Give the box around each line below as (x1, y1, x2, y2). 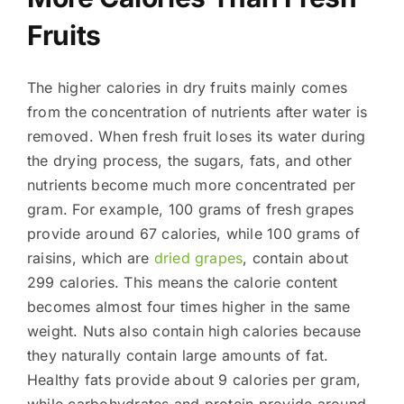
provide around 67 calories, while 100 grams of (26, 224, 361, 243)
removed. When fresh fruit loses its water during (26, 126, 366, 145)
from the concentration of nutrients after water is (26, 102, 367, 121)
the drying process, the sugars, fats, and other (26, 151, 353, 170)
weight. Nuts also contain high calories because (26, 321, 362, 340)
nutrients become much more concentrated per (26, 175, 356, 194)
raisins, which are (26, 248, 154, 267)
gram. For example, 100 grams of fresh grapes (26, 199, 354, 218)
